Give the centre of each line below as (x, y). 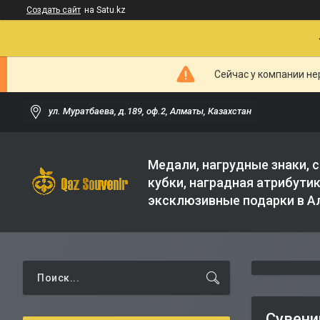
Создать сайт (54, 10)
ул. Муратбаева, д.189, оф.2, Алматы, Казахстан (150, 111)
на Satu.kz (105, 10)
